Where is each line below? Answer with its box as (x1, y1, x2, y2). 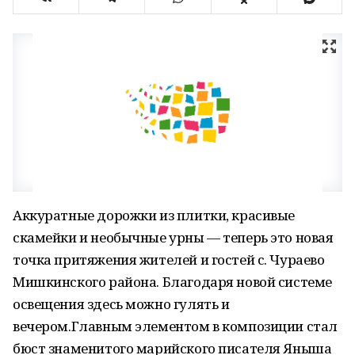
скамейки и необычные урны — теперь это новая (13, 228, 334, 246)
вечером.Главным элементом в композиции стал (13, 317, 338, 335)
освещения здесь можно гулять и (13, 295, 230, 313)
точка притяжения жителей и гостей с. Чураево (13, 250, 325, 269)
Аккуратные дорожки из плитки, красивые (13, 206, 296, 224)
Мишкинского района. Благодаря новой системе (13, 273, 332, 291)
